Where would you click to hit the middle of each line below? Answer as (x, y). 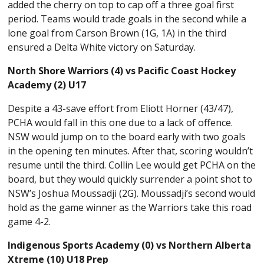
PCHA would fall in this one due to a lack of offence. (121, 123)
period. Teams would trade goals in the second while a (127, 19)
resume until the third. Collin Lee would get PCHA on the (132, 165)
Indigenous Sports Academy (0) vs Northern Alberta (130, 245)
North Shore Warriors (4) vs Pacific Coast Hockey (122, 71)
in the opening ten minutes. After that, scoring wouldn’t (131, 151)
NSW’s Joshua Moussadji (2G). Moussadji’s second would (132, 194)
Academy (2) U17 (47, 85)
